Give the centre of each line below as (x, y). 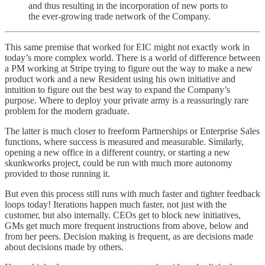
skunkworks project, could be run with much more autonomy (119, 163)
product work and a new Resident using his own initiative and (120, 79)
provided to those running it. (57, 173)
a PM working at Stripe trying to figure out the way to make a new (129, 68)
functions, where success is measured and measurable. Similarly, (124, 141)
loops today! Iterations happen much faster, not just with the (116, 204)
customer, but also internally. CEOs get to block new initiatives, (123, 215)
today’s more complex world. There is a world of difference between (132, 57)
